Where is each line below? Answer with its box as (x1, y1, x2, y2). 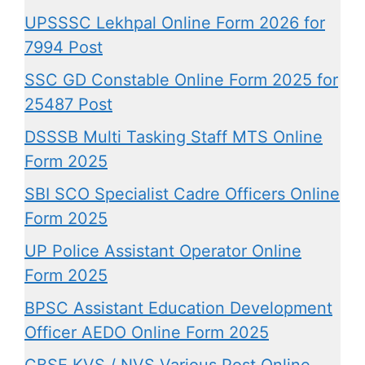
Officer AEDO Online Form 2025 (24, 322, 269, 342)
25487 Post (24, 94, 112, 114)
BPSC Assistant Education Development (24, 297, 332, 318)
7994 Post (24, 37, 103, 57)
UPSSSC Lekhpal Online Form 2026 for (24, 12, 325, 33)
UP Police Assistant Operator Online (24, 240, 301, 261)
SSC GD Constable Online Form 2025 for (24, 69, 338, 90)
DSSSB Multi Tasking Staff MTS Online (24, 126, 323, 147)
